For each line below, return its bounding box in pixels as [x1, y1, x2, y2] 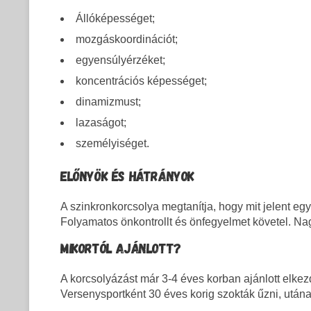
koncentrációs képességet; [76, 75, 207, 87]
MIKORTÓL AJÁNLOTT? [60, 239, 181, 257]
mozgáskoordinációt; [76, 33, 178, 46]
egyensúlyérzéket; [76, 54, 165, 67]
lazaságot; [76, 117, 126, 129]
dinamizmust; [76, 96, 141, 108]
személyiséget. [76, 137, 149, 150]
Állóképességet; [76, 12, 155, 25]
